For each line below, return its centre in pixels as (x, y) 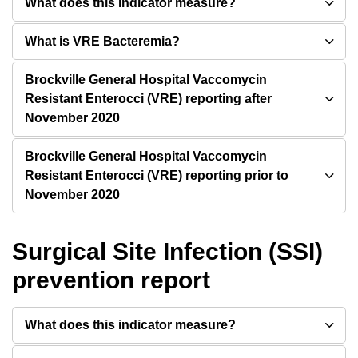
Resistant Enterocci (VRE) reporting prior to (157, 175)
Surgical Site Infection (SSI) (167, 251)
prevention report (111, 280)
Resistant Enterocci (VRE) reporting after (148, 99)
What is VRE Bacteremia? (102, 41)
